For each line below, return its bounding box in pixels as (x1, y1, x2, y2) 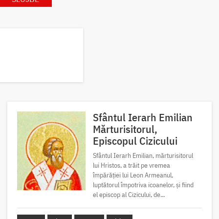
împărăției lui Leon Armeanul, (92, 170, 173, 179)
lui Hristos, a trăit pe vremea (92, 160, 170, 170)
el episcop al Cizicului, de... (92, 190, 165, 199)
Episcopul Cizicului (92, 133, 177, 148)
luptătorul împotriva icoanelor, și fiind (92, 180, 194, 189)
